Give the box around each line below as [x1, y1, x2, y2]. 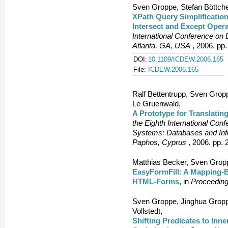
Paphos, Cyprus [132, 138, 186, 147]
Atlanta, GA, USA [132, 41, 190, 50]
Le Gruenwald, [132, 99, 181, 108]
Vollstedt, [132, 207, 162, 215]
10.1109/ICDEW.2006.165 [148, 55, 223, 63]
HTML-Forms [132, 177, 179, 186]
